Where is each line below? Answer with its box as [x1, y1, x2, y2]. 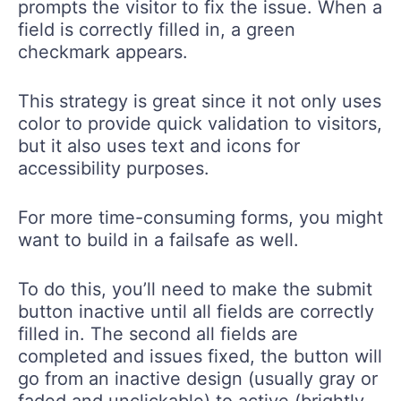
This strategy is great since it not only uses [18, 90, 381, 113]
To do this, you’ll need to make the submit [18, 278, 372, 301]
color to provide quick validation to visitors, [18, 113, 382, 135]
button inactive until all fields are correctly [18, 301, 374, 323]
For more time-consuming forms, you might [18, 207, 383, 229]
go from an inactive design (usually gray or [18, 368, 378, 390]
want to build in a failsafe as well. [18, 229, 299, 252]
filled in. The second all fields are [18, 323, 298, 346]
